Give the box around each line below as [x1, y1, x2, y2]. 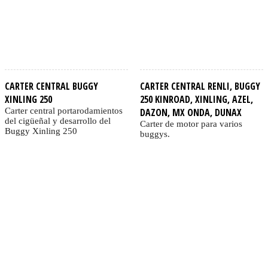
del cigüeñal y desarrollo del [5, 115, 111, 126]
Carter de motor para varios [139, 118, 242, 129]
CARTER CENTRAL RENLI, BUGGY [139, 79, 260, 93]
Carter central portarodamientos [5, 105, 123, 115]
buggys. [139, 129, 170, 139]
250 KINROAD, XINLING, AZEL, [139, 92, 253, 106]
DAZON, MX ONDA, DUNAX [139, 105, 242, 119]
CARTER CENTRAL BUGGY [5, 79, 98, 93]
